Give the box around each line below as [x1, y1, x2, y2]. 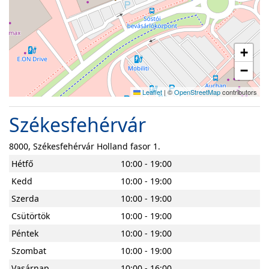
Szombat [11, 245, 46, 256]
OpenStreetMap [174, 87, 220, 97]
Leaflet [141, 87, 162, 97]
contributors [220, 87, 257, 97]
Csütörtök [11, 210, 50, 222]
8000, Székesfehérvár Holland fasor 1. [9, 141, 160, 152]
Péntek [11, 228, 38, 239]
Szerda [11, 193, 39, 204]
